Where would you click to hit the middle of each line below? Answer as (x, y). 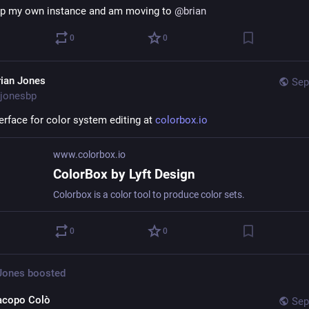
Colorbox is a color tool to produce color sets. (149, 195)
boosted (45, 273)
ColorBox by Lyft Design (124, 174)
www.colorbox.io (89, 154)
